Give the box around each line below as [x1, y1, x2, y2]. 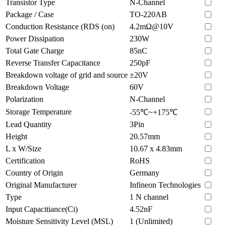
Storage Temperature [6, 107, 72, 116]
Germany [130, 168, 159, 177]
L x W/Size [6, 144, 41, 153]
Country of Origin [6, 168, 63, 177]
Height [6, 132, 27, 141]
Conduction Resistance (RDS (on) [6, 22, 115, 31]
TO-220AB [130, 10, 167, 19]
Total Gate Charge [6, 46, 64, 55]
